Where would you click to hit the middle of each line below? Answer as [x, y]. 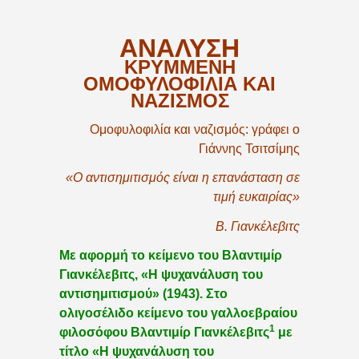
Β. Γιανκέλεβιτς [258, 226]
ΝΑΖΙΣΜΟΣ [179, 101]
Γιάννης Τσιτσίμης [249, 148]
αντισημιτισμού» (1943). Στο [143, 294]
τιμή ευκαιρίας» [256, 197]
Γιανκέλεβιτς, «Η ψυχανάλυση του [161, 275]
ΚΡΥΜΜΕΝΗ [179, 67]
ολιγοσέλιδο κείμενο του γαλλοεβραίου [178, 313]
